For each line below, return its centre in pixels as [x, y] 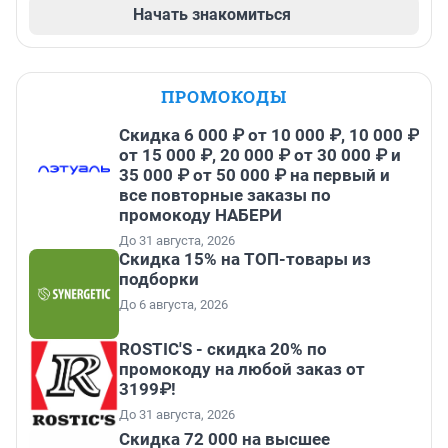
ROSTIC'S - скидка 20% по [223, 349]
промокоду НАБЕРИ [200, 215]
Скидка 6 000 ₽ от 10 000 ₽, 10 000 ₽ [269, 135]
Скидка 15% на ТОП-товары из [245, 259]
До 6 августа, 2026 [173, 305]
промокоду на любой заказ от [242, 369]
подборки [159, 279]
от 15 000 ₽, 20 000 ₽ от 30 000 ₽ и [260, 155]
